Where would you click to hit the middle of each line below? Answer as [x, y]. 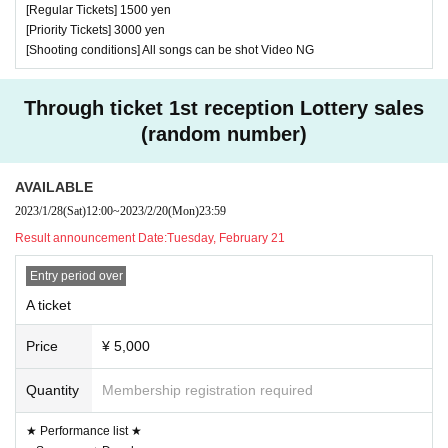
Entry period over [76, 275]
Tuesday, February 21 [226, 237]
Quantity [52, 389]
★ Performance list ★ [84, 430]
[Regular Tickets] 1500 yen [98, 9]
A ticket [48, 304]
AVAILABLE [54, 186]
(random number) [224, 133]
